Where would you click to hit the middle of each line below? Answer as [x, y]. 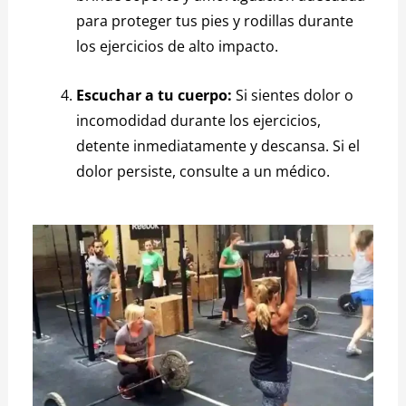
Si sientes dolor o [293, 95]
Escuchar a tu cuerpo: [155, 95]
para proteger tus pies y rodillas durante [215, 21]
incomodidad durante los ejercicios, [199, 120]
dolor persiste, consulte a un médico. [203, 171]
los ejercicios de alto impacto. [178, 47]
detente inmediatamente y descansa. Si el [218, 145]
